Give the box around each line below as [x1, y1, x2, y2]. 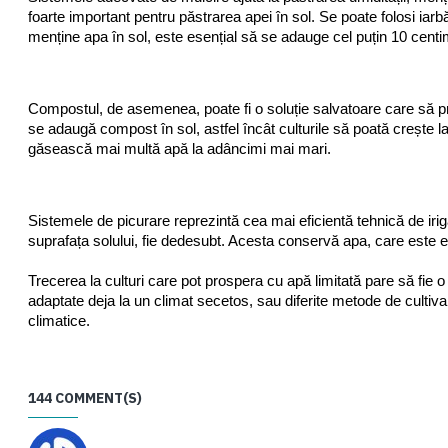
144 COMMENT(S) [28, 389, 142, 407]
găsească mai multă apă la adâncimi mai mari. [28, 141, 331, 157]
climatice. [28, 313, 90, 329]
